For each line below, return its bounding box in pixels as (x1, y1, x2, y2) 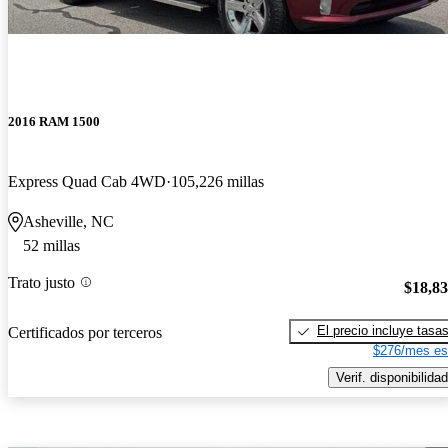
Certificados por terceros (8, 323, 162, 341)
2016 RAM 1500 (8, 114, 100, 130)
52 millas (23, 236, 80, 254)
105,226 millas (171, 172, 264, 190)
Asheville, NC (23, 212, 114, 230)
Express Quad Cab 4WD (8, 172, 166, 190)
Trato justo (8, 273, 75, 291)
